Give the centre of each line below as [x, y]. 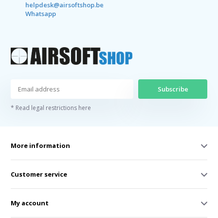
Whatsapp [41, 13]
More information [41, 146]
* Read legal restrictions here [51, 108]
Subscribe [173, 89]
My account [30, 203]
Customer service [39, 174]
